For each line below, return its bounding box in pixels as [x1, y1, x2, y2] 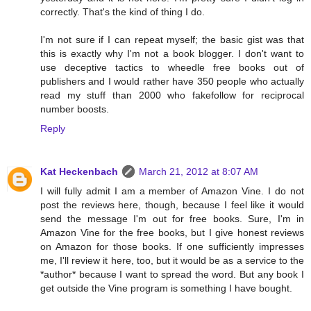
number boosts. [40, 103, 109, 115]
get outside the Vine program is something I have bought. [40, 282, 292, 294]
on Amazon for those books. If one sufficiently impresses [40, 240, 304, 252]
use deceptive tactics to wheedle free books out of [40, 61, 304, 73]
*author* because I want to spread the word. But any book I [40, 268, 304, 280]
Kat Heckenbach [40, 165, 118, 177]
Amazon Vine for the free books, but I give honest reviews [40, 226, 304, 238]
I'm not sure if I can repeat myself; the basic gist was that [40, 33, 304, 45]
